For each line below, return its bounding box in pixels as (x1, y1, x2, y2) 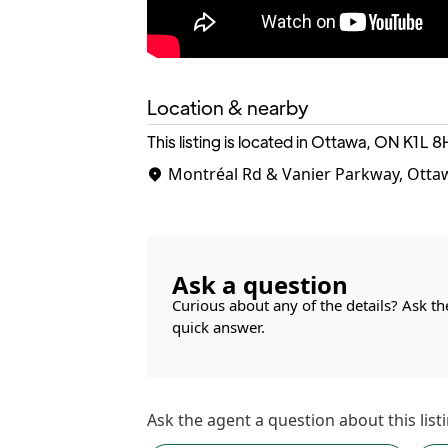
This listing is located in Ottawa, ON (147, 131, 400, 152)
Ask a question (172, 268, 348, 301)
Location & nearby (147, 94, 309, 119)
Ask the (147, 409, 207, 431)
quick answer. (172, 317, 265, 337)
